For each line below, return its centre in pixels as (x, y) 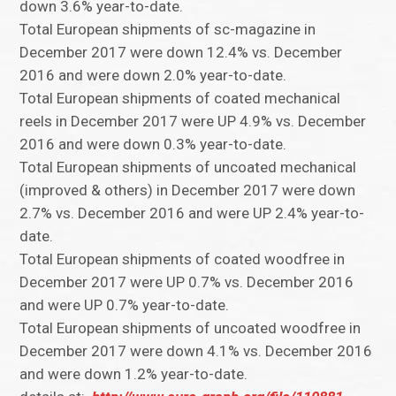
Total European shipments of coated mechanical (180, 99)
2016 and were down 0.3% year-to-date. (153, 145)
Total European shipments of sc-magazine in (168, 30)
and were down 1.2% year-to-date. (134, 374)
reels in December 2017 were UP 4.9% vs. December (193, 122)
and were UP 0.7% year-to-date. (125, 305)
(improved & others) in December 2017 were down (188, 190)
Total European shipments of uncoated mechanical (188, 168)
